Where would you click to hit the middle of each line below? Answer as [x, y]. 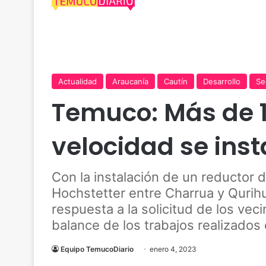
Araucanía [130, 81]
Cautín [176, 81]
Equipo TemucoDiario [97, 249]
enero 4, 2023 [173, 249]
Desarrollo [222, 81]
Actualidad [77, 81]
